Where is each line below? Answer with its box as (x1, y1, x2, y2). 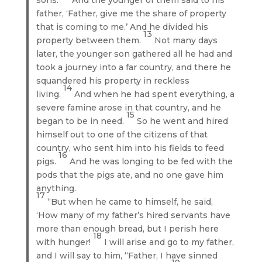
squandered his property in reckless (36, 75, 190, 86)
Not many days (154, 35, 218, 46)
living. (36, 88, 64, 99)
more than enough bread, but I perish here (36, 223, 219, 234)
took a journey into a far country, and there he (36, 61, 232, 73)
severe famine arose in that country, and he (36, 102, 222, 113)
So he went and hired (137, 115, 229, 126)
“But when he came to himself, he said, (47, 196, 213, 207)
